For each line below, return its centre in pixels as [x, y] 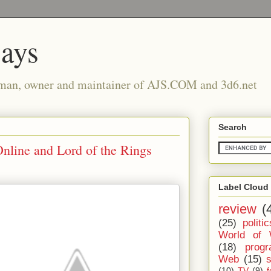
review [237, 209]
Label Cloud [243, 187]
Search [233, 127]
